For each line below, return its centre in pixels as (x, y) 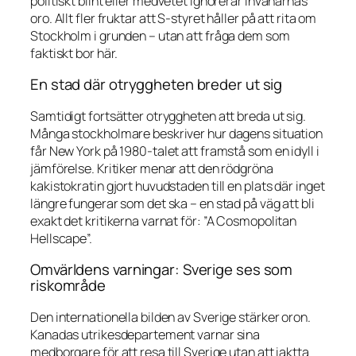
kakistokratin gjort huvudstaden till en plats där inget (178, 186)
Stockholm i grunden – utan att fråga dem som (160, 35)
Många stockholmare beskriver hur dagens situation (177, 133)
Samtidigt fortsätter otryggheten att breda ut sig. (168, 116)
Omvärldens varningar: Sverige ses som (162, 270)
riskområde (68, 286)
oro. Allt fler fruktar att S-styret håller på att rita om (174, 18)
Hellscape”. (61, 238)
